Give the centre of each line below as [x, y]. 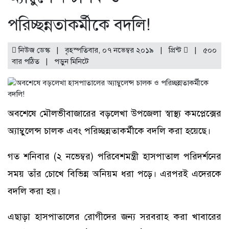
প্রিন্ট [176, 50]
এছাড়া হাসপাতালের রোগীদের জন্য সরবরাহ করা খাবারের [114, 216]
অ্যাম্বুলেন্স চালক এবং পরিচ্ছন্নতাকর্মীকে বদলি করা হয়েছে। [109, 131]
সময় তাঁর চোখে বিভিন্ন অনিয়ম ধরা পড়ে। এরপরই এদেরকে [114, 174]
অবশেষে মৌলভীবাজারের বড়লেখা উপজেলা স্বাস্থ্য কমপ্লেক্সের [114, 113]
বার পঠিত [27, 61]
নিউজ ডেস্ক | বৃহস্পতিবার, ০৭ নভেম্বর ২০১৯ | [93, 50]
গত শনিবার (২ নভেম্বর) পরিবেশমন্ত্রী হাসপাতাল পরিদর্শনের [114, 156]
